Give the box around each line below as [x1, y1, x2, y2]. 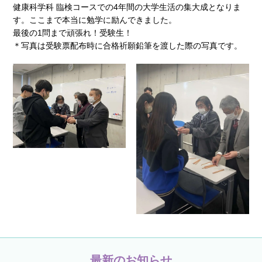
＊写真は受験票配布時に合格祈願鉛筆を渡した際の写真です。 [13, 40, 243, 50]
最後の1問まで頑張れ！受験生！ [13, 27, 133, 37]
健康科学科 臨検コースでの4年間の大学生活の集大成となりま [13, 2, 242, 12]
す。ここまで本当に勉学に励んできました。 [13, 15, 177, 25]
